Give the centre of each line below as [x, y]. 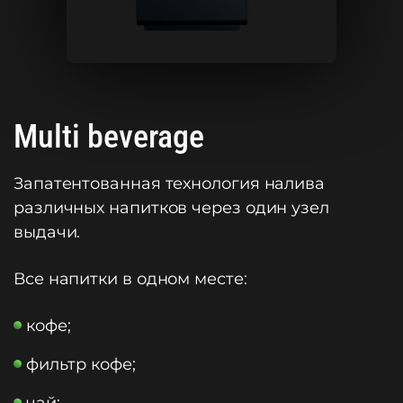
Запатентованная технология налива [170, 184]
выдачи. [47, 232]
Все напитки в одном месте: [130, 279]
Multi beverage [109, 137]
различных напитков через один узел [171, 208]
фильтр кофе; [81, 364]
